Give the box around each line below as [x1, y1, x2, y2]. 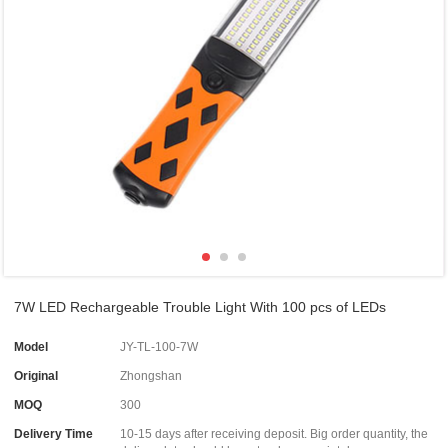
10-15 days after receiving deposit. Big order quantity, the [120, 426, 429, 441]
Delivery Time [14, 426, 94, 441]
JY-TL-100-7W [120, 339, 199, 354]
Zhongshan [120, 368, 183, 383]
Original [14, 368, 59, 383]
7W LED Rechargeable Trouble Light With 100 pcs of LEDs [14, 298, 387, 315]
